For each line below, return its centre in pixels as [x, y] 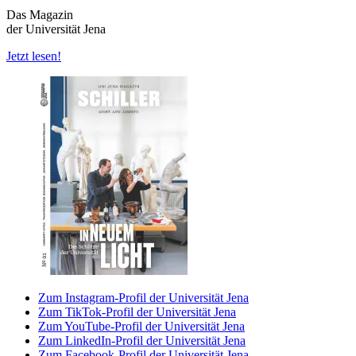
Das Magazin [40, 14]
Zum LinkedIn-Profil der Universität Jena [142, 340]
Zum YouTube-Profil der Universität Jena [141, 326]
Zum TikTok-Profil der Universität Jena [137, 311]
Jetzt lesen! [34, 56]
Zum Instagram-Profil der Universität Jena [143, 297]
